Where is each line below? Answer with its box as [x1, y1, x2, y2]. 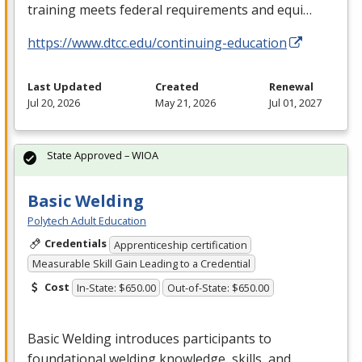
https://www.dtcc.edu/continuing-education [27, 34, 287, 53]
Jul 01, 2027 [269, 95, 322, 111]
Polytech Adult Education [27, 213, 146, 229]
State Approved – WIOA [47, 148, 158, 163]
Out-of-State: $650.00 [167, 280, 270, 296]
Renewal [269, 79, 314, 95]
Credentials [44, 236, 107, 251]
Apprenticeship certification [113, 238, 247, 253]
